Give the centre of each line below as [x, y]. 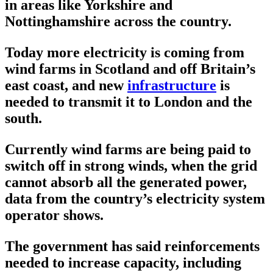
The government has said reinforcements [132, 246]
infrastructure [172, 86]
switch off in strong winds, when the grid [131, 166]
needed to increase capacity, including [123, 263]
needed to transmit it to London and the [129, 102]
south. [23, 119]
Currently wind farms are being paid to [128, 150]
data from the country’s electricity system [135, 199]
